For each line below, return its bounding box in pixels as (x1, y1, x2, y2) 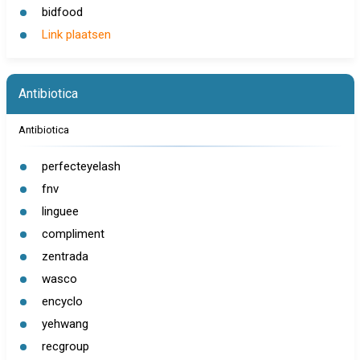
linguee (41, 204, 79, 219)
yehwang (41, 317, 88, 331)
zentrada (41, 249, 88, 264)
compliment (41, 227, 104, 241)
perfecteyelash (41, 159, 121, 174)
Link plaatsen (41, 27, 111, 42)
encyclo (41, 294, 83, 309)
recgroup (41, 339, 89, 354)
